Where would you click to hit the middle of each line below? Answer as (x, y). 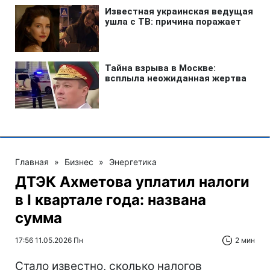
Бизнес (79, 162)
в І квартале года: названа (111, 199)
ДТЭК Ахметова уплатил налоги (132, 181)
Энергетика (133, 162)
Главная (32, 162)
